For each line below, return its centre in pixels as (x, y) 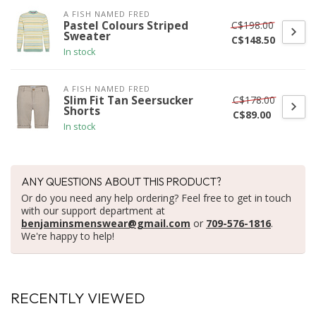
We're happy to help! (68, 236)
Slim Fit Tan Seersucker (128, 101)
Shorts (82, 111)
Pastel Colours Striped (126, 26)
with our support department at (93, 211)
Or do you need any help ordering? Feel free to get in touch (156, 198)
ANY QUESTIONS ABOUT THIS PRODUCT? (121, 182)
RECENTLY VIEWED (78, 298)
